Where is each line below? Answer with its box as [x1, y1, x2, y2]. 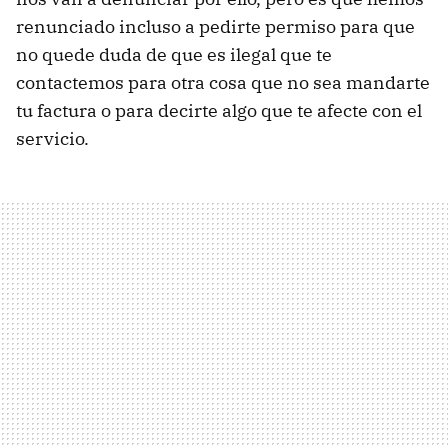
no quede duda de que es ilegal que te [16, 43, 332, 67]
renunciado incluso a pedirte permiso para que [16, 15, 415, 39]
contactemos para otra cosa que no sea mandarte [16, 71, 430, 95]
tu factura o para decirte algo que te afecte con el [16, 99, 422, 123]
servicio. [16, 127, 89, 151]
